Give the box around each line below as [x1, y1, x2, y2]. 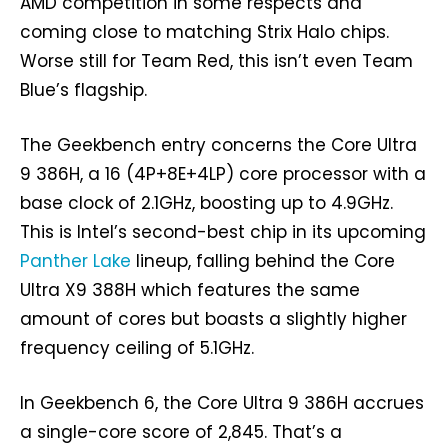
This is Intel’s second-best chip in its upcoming [20, 220, 426, 245]
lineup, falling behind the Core [131, 249, 395, 274]
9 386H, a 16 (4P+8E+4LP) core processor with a [20, 162, 426, 187]
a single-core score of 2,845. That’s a [20, 420, 342, 445]
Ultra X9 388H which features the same [20, 278, 360, 303]
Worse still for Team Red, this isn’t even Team [20, 49, 413, 74]
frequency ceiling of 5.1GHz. [20, 336, 254, 361]
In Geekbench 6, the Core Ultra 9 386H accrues [20, 391, 424, 416]
